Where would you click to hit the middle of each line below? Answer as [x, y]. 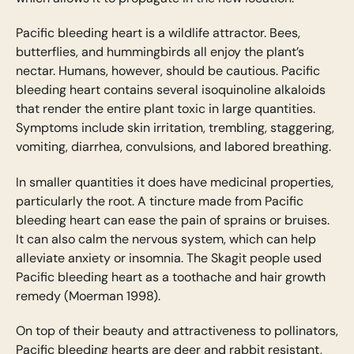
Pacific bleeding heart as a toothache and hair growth [170, 277]
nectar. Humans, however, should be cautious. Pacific [168, 71]
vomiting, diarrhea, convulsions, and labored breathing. [173, 147]
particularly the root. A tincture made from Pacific [159, 201]
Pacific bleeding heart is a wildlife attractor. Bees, [158, 33]
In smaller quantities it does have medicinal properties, [174, 182]
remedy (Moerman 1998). [91, 296]
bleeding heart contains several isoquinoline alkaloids [170, 90]
